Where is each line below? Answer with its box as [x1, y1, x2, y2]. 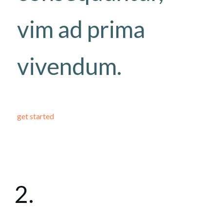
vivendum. [17, 52, 122, 80]
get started [17, 111, 54, 121]
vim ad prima [17, 15, 145, 43]
